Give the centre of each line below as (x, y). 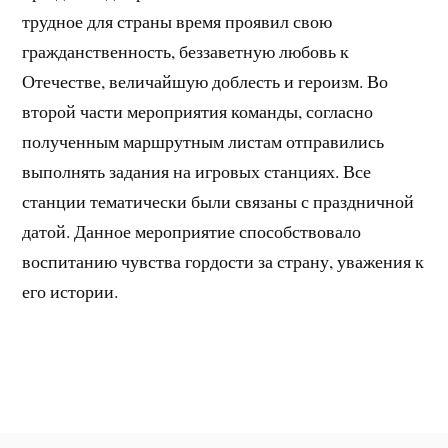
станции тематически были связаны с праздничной (218, 200)
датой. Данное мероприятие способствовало (192, 230)
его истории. (70, 290)
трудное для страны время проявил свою (177, 20)
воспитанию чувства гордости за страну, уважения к (223, 260)
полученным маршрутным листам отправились (203, 140)
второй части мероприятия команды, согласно (198, 110)
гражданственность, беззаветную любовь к (186, 50)
